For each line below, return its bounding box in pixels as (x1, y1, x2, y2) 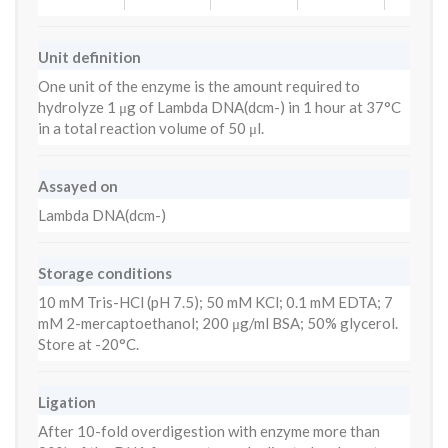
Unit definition (38, 48, 141, 66)
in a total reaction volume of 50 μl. (38, 119, 264, 137)
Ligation (38, 393, 96, 411)
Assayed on (38, 177, 118, 195)
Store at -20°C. (38, 335, 139, 353)
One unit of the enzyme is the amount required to (38, 77, 360, 95)
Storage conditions (38, 264, 172, 282)
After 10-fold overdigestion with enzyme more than (38, 422, 380, 440)
